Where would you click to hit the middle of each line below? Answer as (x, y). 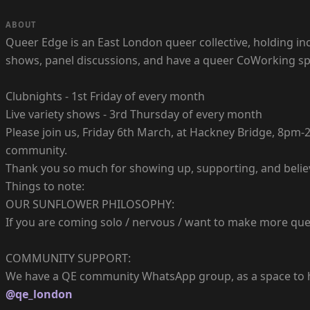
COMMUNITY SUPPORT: (68, 258)
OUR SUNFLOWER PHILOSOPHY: (90, 204)
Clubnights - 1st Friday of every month (105, 97)
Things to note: (45, 186)
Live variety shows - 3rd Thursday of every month (134, 115)
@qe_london (39, 294)
